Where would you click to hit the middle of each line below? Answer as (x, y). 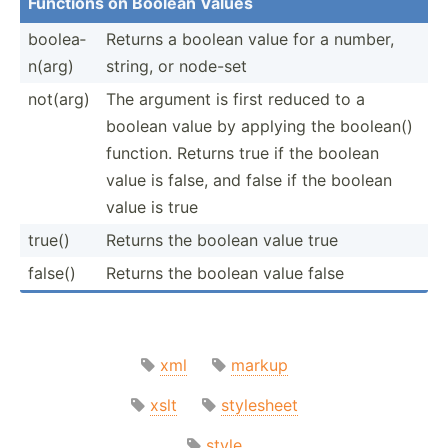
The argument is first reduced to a (235, 98)
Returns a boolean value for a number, (250, 38)
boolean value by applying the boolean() (259, 125)
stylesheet (259, 404)
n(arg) (51, 65)
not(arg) (59, 98)
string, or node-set (176, 65)
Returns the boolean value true (222, 239)
